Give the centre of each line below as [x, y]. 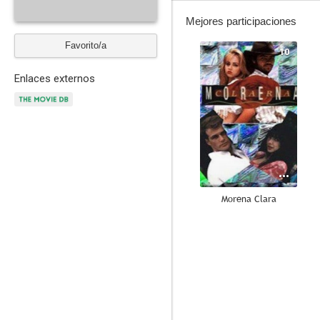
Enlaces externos [55, 79]
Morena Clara [249, 199]
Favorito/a [86, 45]
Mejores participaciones [241, 21]
